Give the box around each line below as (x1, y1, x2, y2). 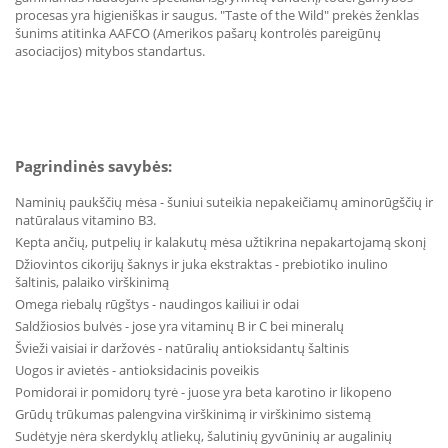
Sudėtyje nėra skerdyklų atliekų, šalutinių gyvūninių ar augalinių (15, 427, 392, 445)
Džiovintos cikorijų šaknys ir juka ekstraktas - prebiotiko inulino (15, 255, 388, 273)
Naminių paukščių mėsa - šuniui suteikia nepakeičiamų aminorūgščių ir (15, 193, 433, 211)
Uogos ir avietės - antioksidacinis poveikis (15, 361, 259, 379)
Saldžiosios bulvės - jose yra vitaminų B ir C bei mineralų (15, 317, 344, 335)
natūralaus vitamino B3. (15, 211, 156, 229)
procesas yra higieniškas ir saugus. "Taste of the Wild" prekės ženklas (15, 6, 419, 24)
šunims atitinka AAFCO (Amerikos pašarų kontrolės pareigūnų (15, 24, 381, 42)
